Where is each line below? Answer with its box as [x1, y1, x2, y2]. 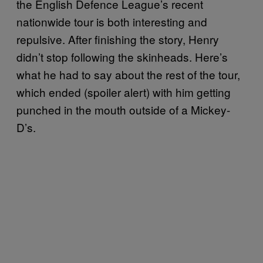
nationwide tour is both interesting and [16, 13, 207, 29]
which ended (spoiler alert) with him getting [16, 83, 231, 100]
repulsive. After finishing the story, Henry [16, 31, 219, 47]
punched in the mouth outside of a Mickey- [16, 101, 230, 117]
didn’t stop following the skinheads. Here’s [16, 48, 228, 65]
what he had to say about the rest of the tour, [16, 66, 240, 82]
